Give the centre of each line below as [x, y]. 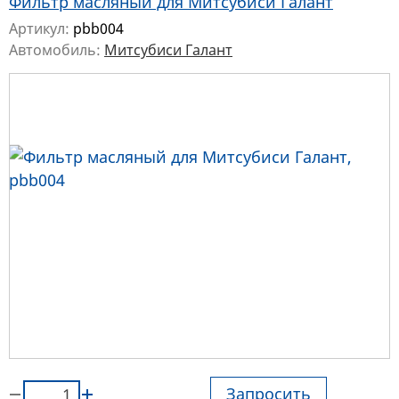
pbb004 [98, 29]
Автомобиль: [57, 50]
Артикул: [41, 29]
